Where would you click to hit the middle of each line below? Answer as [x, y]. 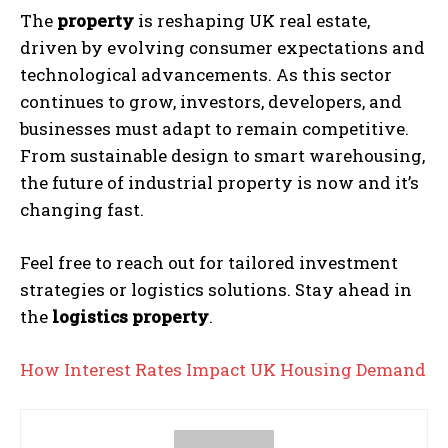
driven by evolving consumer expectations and [222, 47]
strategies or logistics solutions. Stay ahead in [216, 289]
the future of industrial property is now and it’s [219, 182]
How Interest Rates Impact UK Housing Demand [223, 369]
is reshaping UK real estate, [252, 20]
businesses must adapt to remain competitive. [214, 128]
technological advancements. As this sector [206, 74]
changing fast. [82, 209]
